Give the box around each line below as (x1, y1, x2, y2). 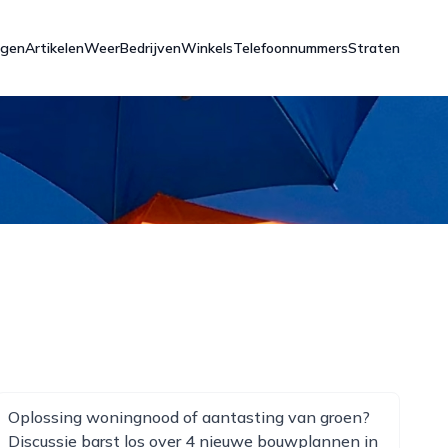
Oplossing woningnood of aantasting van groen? (7, 407, 370, 427)
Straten (348, 39, 400, 57)
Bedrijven (120, 39, 181, 57)
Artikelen (25, 39, 84, 57)
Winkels (181, 39, 233, 57)
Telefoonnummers (233, 39, 348, 57)
